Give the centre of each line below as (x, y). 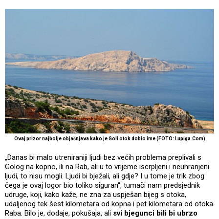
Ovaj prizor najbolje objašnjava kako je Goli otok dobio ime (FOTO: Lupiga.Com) (109, 139)
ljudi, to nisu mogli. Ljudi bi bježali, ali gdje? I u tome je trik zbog (105, 176)
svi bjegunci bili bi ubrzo (155, 213)
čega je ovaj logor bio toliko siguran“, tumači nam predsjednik (102, 186)
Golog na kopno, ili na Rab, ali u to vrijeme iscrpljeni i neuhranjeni (107, 167)
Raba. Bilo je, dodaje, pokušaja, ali (59, 213)
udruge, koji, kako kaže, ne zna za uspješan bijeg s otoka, (96, 195)
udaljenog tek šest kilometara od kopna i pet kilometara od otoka (109, 204)
